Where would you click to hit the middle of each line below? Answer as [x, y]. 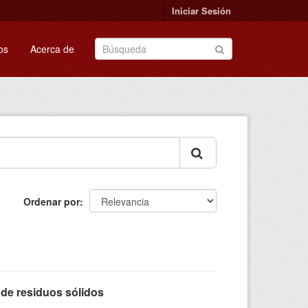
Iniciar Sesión [201, 11]
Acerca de [52, 49]
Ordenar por [52, 201]
